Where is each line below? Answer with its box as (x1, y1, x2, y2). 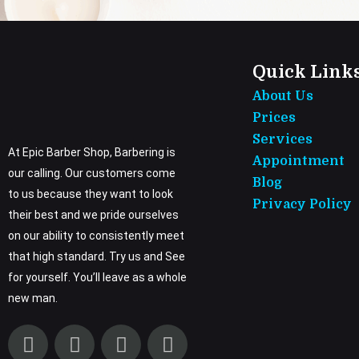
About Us (252, 89, 314, 104)
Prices (252, 111, 296, 126)
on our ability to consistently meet (8, 229, 184, 243)
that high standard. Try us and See (8, 250, 185, 264)
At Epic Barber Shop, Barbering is (8, 146, 175, 159)
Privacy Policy (252, 197, 353, 212)
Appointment (252, 154, 345, 169)
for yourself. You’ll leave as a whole (8, 271, 187, 284)
